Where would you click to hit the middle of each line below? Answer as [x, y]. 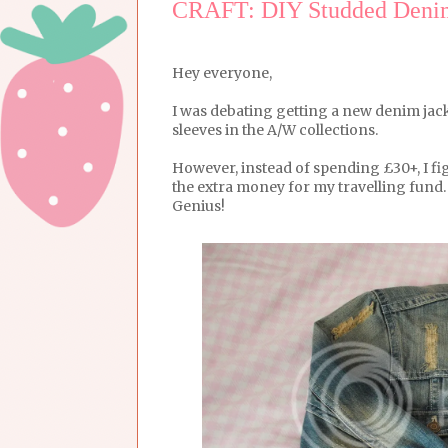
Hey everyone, [222, 72]
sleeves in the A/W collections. [275, 129]
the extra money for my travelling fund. [309, 186]
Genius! [198, 205]
